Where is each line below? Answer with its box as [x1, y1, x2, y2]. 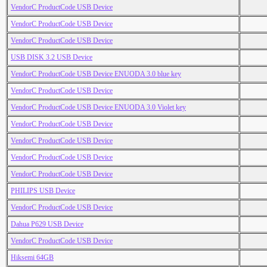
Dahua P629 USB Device [11, 220, 83, 229]
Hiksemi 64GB [11, 253, 54, 262]
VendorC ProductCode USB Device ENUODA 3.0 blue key [11, 70, 181, 79]
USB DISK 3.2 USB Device [11, 53, 92, 62]
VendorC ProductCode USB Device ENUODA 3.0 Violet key [11, 103, 186, 112]
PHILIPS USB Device [11, 187, 75, 195]
